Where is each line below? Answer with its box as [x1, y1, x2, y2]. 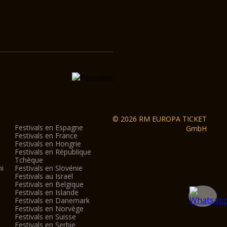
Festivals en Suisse [14, 212, 76, 221]
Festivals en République [14, 147, 91, 157]
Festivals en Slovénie [14, 163, 83, 173]
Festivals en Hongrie [14, 139, 81, 148]
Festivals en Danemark [14, 196, 90, 205]
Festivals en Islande [14, 187, 79, 197]
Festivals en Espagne [14, 123, 83, 132]
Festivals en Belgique [14, 179, 84, 189]
